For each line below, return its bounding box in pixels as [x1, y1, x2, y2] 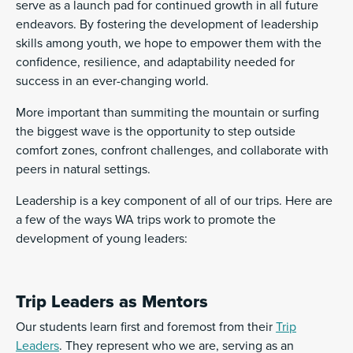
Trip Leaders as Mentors [16, 291, 208, 312]
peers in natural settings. [16, 161, 150, 177]
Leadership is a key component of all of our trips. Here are [16, 192, 333, 209]
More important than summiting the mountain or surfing [16, 104, 319, 121]
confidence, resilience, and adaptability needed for [16, 54, 295, 70]
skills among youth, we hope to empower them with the [16, 35, 321, 51]
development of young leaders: [16, 230, 188, 247]
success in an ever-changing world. [16, 72, 212, 89]
